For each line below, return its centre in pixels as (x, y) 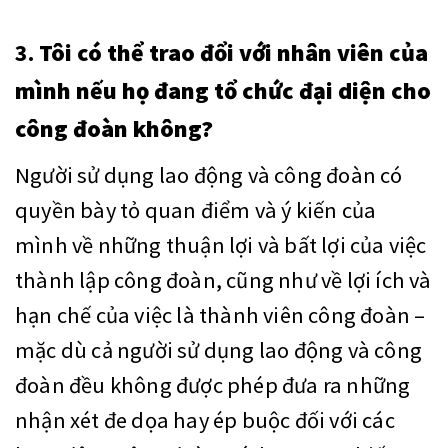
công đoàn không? (114, 129)
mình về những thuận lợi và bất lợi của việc (221, 245)
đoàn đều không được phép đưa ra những (213, 385)
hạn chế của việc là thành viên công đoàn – (220, 315)
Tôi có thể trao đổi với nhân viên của (233, 53)
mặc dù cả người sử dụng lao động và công (219, 350)
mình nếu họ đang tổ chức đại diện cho (223, 91)
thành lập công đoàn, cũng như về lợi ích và (223, 280)
